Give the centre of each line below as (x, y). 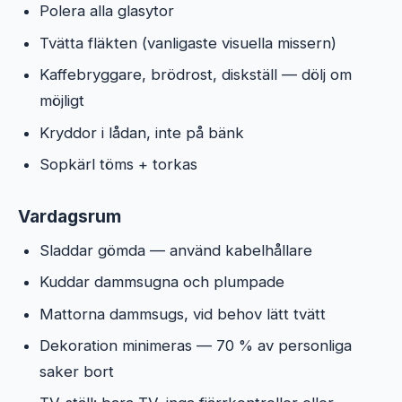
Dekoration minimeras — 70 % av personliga (196, 346)
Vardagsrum (70, 216)
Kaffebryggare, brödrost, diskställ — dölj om (196, 75)
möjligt (62, 101)
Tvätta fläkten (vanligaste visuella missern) (188, 43)
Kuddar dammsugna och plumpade (162, 282)
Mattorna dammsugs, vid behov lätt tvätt (183, 314)
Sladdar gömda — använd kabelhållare (176, 250)
